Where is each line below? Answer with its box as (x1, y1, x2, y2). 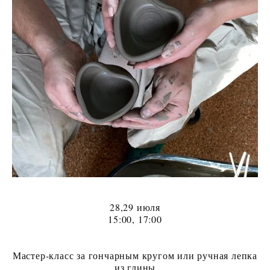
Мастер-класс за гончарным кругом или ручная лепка (12, 249, 258, 262)
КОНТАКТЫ (18, 65, 77, 78)
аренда (18, 7, 54, 20)
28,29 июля (110, 201, 160, 214)
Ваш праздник (18, 36, 89, 49)
